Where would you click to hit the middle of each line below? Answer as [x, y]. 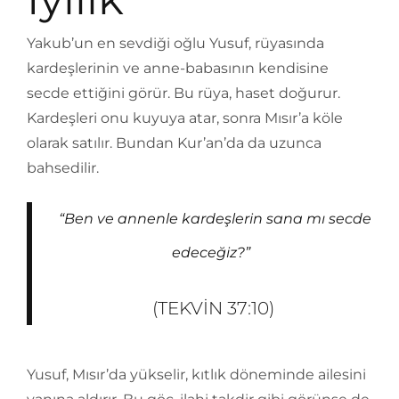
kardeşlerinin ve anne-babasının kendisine [178, 68]
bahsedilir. [63, 168]
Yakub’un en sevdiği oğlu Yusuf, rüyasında [175, 43]
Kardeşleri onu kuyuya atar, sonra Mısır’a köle [185, 118]
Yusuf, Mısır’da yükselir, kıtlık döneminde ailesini [196, 375]
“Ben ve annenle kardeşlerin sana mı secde [213, 219]
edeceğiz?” [211, 252]
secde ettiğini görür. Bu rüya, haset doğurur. [183, 93]
